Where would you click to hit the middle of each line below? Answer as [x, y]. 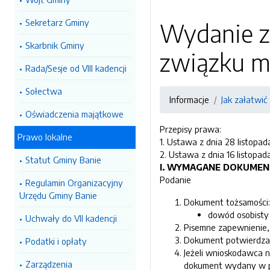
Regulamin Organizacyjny [74, 183]
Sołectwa [44, 91]
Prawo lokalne [45, 137]
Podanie [177, 180]
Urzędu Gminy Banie [58, 195]
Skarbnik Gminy [55, 45]
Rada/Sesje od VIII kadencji [76, 68]
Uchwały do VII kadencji [71, 218]
